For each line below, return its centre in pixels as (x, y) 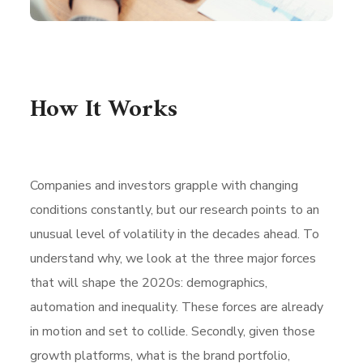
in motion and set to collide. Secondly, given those (173, 332)
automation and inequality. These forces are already (177, 307)
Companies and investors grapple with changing (164, 186)
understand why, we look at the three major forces (173, 259)
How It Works (104, 110)
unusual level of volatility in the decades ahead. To (175, 235)
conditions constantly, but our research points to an (175, 210)
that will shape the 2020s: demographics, (149, 283)
